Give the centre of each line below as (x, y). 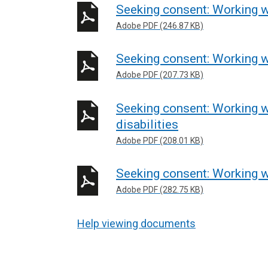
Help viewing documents (136, 223)
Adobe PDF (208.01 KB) (160, 140)
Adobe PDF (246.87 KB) (160, 25)
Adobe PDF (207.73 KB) (160, 75)
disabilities (147, 124)
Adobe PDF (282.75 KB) (160, 190)
